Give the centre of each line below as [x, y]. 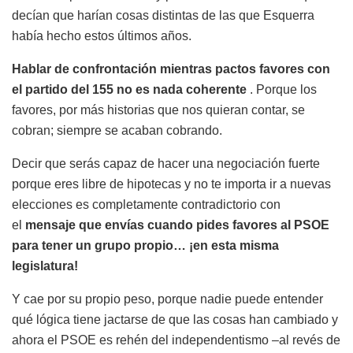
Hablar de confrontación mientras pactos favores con [171, 69]
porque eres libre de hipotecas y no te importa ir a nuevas [171, 184]
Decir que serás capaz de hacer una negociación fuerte [166, 164]
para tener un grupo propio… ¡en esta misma [145, 246]
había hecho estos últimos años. [102, 36]
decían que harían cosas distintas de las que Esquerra [163, 16]
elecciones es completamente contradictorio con [146, 205]
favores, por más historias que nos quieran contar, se [158, 110]
